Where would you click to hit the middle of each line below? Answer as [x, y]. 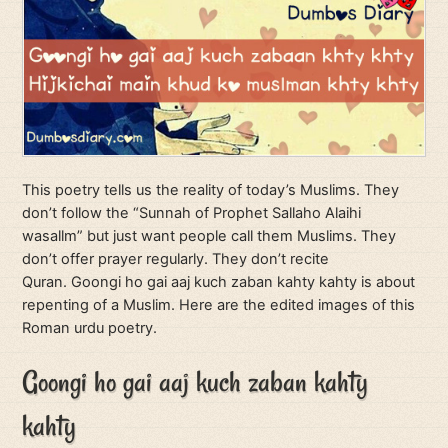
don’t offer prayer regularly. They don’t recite [176, 259]
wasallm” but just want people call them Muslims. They [209, 236]
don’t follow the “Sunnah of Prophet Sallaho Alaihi [192, 213]
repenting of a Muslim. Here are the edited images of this [219, 305]
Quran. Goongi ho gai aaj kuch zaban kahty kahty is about [219, 282]
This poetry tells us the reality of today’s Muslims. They [211, 190]
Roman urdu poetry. [90, 328]
